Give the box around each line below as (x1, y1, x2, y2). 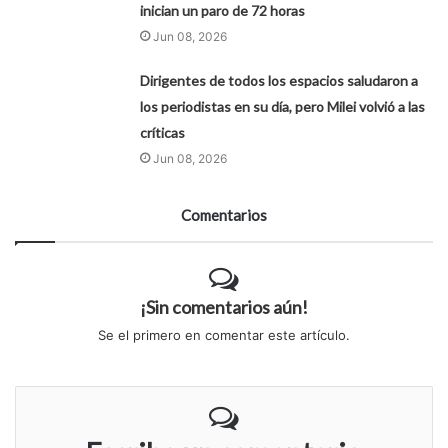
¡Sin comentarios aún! (140, 296, 308, 319)
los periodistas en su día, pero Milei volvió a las (140, 98, 426, 116)
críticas (140, 124, 186, 142)
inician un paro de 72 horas (140, 2, 306, 20)
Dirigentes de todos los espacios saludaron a (140, 72, 419, 90)
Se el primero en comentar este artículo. (98, 327, 350, 344)
